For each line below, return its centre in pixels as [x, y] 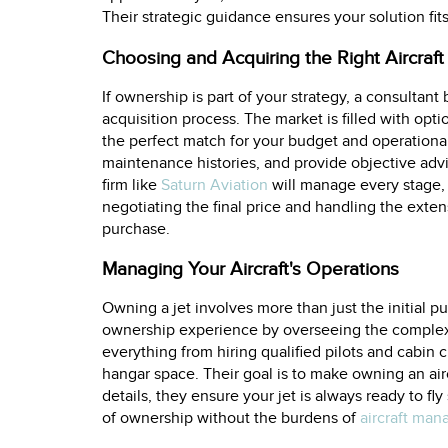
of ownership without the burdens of [231, 418]
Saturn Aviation [214, 185]
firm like [131, 185]
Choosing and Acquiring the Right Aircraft [273, 57]
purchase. [136, 229]
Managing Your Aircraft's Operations [250, 269]
